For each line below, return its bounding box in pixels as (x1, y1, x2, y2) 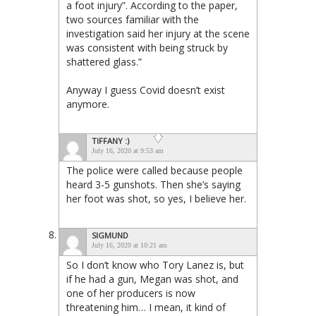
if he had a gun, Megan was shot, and (66, 272, 238, 286)
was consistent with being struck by (66, 41, 228, 54)
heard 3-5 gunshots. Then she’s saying (66, 178, 241, 191)
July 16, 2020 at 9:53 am (92, 147, 164, 154)
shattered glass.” (66, 55, 142, 68)
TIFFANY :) (92, 135, 129, 146)
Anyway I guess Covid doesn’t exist (66, 83, 225, 97)
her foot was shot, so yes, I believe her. (66, 192, 246, 205)
